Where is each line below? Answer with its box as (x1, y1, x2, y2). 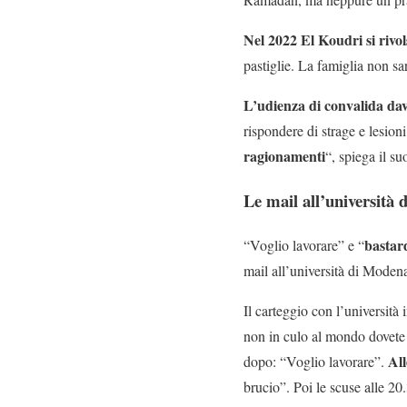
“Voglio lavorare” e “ (243, 234, 364, 254)
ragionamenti (243, 145, 325, 167)
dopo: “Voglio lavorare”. (243, 351, 388, 371)
